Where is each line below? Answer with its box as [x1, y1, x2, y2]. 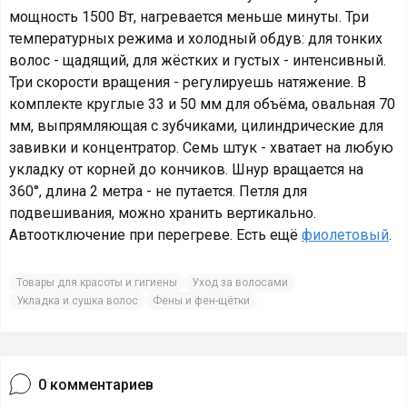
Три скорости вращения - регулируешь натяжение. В [9, 74, 366, 91]
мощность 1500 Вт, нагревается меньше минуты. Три [9, 8, 369, 25]
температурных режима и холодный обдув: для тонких [9, 30, 382, 47]
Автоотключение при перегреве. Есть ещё [9, 226, 302, 243]
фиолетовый [302, 226, 389, 243]
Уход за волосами [192, 276, 288, 289]
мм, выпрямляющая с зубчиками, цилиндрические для [9, 117, 383, 134]
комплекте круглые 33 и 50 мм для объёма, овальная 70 [9, 95, 395, 113]
